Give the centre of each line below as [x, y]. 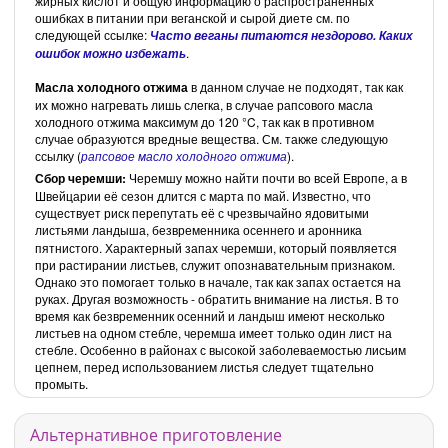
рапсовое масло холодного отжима [184, 155]
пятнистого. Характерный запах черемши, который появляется [216, 247]
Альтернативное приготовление [156, 434]
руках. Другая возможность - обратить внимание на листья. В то [217, 298]
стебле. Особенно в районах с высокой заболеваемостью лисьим [220, 349]
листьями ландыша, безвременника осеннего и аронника [198, 229]
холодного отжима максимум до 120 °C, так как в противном [204, 121]
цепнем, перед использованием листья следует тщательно [204, 366]
